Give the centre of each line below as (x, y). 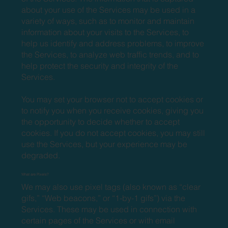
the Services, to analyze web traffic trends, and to (110, 54)
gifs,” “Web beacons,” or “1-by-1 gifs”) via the (104, 198)
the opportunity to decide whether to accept (101, 121)
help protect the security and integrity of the (100, 65)
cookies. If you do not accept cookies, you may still (113, 133)
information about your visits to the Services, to (105, 32)
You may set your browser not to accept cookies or (112, 99)
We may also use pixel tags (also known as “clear (111, 187)
